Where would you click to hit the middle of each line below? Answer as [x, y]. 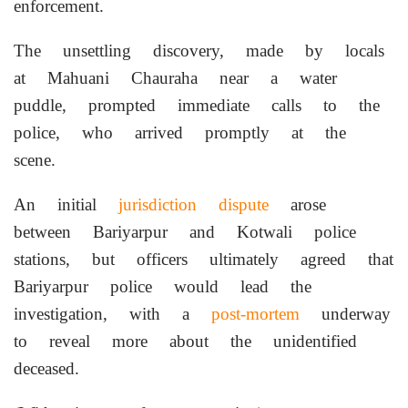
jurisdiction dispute [194, 204]
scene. [35, 159]
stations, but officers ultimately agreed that [204, 259]
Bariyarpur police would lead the [163, 286]
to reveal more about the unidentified [185, 341]
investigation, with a [112, 313]
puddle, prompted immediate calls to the [197, 105]
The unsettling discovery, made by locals [199, 50]
